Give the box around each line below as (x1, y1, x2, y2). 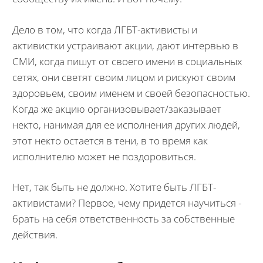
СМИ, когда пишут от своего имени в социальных (12, 54, 242, 68)
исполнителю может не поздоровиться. (12, 149, 196, 163)
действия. (12, 228, 58, 241)
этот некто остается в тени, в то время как (12, 133, 208, 147)
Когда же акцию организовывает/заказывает (12, 102, 221, 116)
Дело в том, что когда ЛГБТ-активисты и (12, 22, 197, 36)
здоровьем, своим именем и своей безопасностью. (12, 86, 250, 100)
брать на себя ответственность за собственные (12, 212, 235, 225)
